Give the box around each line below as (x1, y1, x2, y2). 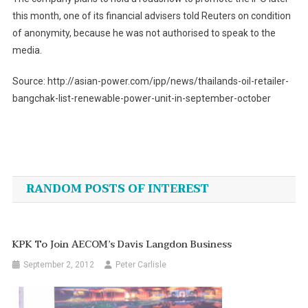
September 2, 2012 (23, 260, 95, 270)
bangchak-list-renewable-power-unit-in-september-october (12, 93, 271, 104)
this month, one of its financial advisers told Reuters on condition (12, 10, 291, 22)
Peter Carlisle (115, 260, 167, 270)
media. (12, 45, 42, 56)
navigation (11, 162, 133, 198)
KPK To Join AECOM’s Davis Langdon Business (12, 236, 232, 253)
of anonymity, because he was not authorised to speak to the (12, 27, 276, 39)
